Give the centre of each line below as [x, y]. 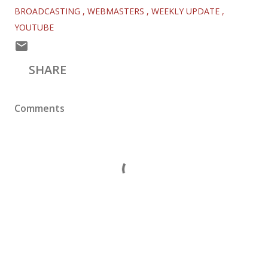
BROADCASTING [48, 11]
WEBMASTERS [117, 11]
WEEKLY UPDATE [187, 11]
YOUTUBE [34, 27]
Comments [39, 108]
